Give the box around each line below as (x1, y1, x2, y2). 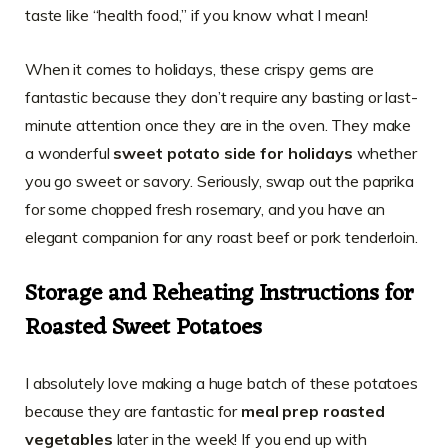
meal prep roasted (241, 401, 385, 422)
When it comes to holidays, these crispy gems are (25, 58, 374, 79)
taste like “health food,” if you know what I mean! (25, 4, 368, 25)
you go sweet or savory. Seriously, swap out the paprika (25, 170, 414, 191)
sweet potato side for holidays (113, 142, 353, 163)
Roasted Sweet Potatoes (25, 308, 262, 350)
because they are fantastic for (25, 401, 242, 422)
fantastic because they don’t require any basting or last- (25, 86, 418, 107)
